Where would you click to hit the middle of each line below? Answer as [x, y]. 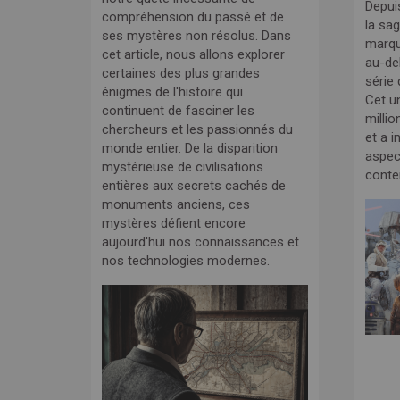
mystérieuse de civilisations [183, 167]
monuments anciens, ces [176, 204]
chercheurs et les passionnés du [197, 129]
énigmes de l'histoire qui [172, 92]
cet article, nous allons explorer [193, 54]
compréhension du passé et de [193, 17]
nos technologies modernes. [186, 261]
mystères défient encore [174, 223]
